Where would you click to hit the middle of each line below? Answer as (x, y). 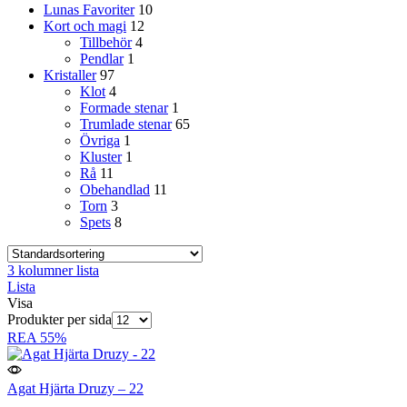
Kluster (101, 157)
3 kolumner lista (53, 271)
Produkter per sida (60, 320)
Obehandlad (115, 190)
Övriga (100, 141)
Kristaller (70, 75)
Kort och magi (85, 26)
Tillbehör (106, 43)
